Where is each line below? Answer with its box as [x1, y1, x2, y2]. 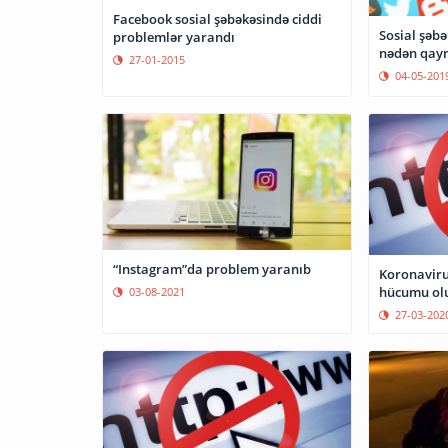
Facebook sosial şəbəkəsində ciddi [113, 10, 322, 29]
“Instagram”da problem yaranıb [113, 260, 311, 279]
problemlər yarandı [113, 28, 235, 47]
